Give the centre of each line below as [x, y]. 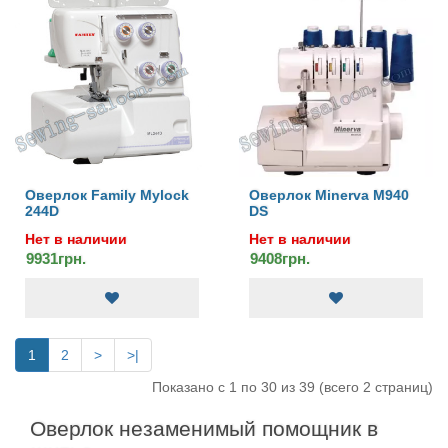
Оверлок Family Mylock [107, 195]
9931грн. [56, 258]
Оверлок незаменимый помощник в [204, 428]
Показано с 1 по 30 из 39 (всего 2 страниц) [292, 387]
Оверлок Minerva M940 [329, 195]
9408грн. [280, 258]
